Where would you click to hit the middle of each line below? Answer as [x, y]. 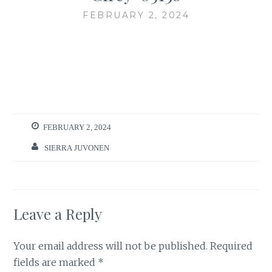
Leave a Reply [58, 214]
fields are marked [56, 263]
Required [232, 246]
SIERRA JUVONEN [77, 148]
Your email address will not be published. [111, 246]
